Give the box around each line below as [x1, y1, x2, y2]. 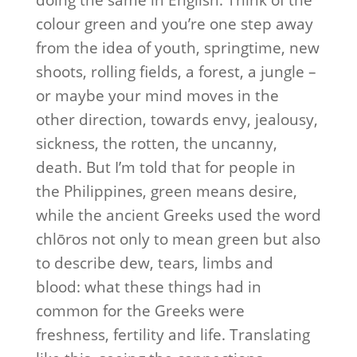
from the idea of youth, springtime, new [35, 37, 320, 58]
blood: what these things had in [35, 277, 261, 297]
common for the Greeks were [35, 300, 245, 321]
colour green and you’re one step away [35, 14, 313, 34]
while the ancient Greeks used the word [35, 205, 321, 226]
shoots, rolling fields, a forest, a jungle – [35, 61, 316, 82]
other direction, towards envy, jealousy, [35, 109, 318, 130]
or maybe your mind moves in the [35, 85, 279, 106]
